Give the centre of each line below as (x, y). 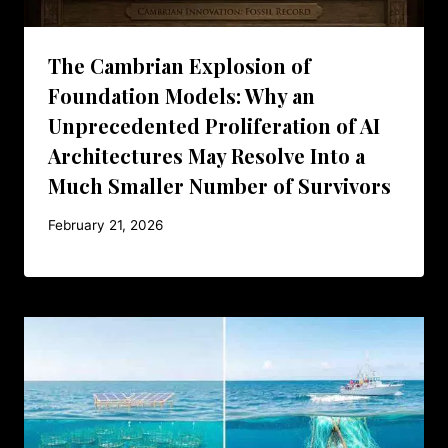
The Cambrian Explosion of (179, 65)
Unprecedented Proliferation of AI (214, 125)
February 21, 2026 (105, 224)
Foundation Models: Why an (181, 95)
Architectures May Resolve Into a (206, 155)
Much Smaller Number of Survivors (219, 185)
